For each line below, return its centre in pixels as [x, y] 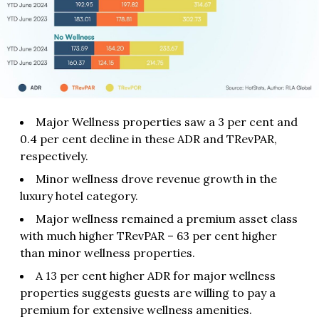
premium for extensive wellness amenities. [136, 309]
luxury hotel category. [79, 195]
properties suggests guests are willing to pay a [148, 292]
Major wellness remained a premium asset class [167, 218]
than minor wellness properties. [108, 252]
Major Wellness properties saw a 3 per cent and [167, 121]
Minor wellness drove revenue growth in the [156, 178]
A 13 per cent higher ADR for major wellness [156, 275]
